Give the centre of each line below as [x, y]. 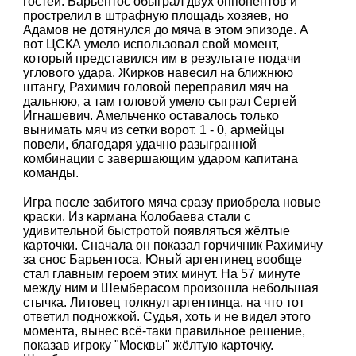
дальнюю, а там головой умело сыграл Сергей [160, 101]
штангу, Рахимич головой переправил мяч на [156, 87]
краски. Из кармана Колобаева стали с [137, 216]
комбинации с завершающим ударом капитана [161, 158]
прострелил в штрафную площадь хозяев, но [156, 15]
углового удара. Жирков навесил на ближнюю [159, 72]
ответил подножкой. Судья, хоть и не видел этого [167, 316]
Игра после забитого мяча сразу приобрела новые [172, 202]
